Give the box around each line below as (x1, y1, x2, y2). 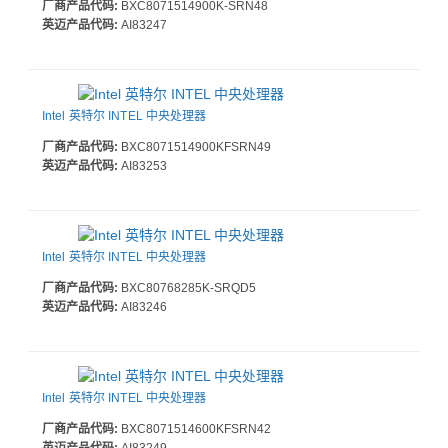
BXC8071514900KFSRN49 (118, 140, 271, 155)
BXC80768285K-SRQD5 (118, 281, 256, 296)
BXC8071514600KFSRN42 (118, 422, 271, 437)
